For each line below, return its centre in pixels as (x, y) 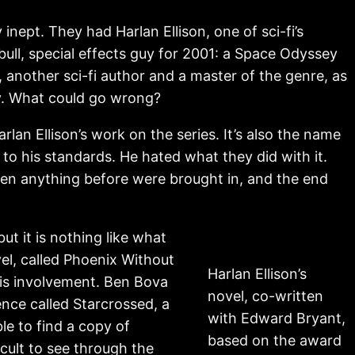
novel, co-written (265, 296)
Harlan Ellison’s (257, 273)
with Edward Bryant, (277, 318)
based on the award (275, 340)
